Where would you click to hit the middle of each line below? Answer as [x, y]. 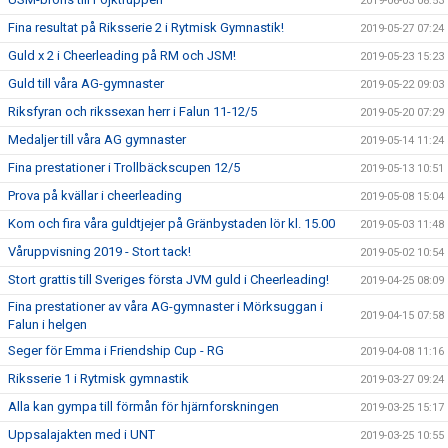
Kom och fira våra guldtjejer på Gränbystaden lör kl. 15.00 [171, 223]
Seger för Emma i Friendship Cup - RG [116, 350]
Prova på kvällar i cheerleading [95, 195]
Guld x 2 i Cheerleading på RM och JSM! [122, 55]
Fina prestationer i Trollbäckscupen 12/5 [124, 167]
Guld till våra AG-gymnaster [86, 83]
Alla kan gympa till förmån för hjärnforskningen [143, 406]
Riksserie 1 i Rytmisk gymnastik [98, 378]
